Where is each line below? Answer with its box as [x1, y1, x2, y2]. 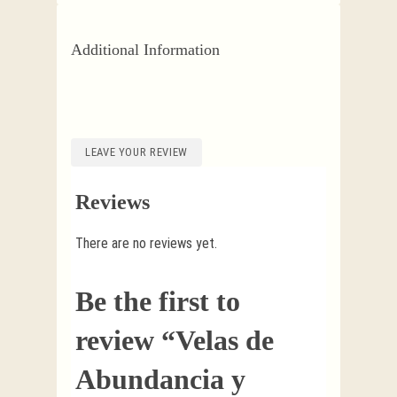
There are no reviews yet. [75, 234, 217, 252]
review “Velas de [75, 323, 274, 356]
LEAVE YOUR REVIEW [85, 144, 188, 159]
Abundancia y [75, 362, 245, 395]
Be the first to [75, 284, 240, 317]
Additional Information [71, 41, 220, 59]
